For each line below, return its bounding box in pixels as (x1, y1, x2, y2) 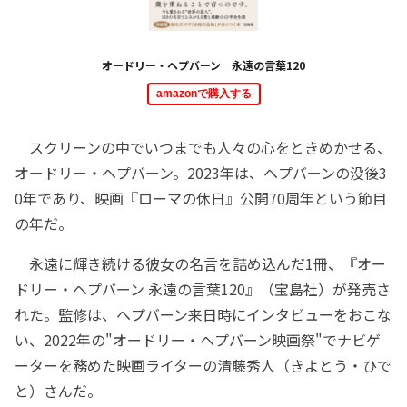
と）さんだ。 (15, 380, 102, 402)
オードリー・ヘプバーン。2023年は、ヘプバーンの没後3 (15, 162, 387, 184)
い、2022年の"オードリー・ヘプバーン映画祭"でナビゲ (15, 329, 381, 352)
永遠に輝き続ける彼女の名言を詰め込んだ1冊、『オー (15, 253, 386, 275)
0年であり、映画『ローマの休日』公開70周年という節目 (15, 187, 387, 210)
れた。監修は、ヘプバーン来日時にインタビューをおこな (15, 303, 392, 326)
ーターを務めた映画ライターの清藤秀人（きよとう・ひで (15, 354, 392, 377)
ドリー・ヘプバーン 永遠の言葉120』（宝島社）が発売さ (15, 278, 391, 301)
